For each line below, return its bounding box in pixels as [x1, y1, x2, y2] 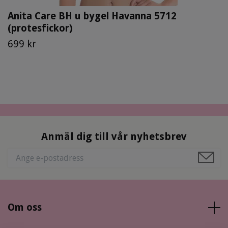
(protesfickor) [8, 22, 73, 35]
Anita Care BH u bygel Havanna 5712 [8, 10, 177, 22]
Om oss [8, 202, 42, 214]
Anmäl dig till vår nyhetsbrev [41, 130, 187, 143]
